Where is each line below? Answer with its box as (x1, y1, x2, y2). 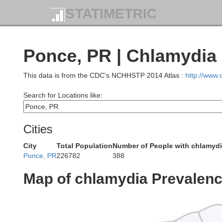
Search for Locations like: (23, 91, 103, 99)
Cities (23, 122, 53, 136)
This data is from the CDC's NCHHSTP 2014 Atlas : (23, 71, 185, 79)
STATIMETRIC (65, 6, 157, 22)
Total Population (56, 142, 112, 150)
